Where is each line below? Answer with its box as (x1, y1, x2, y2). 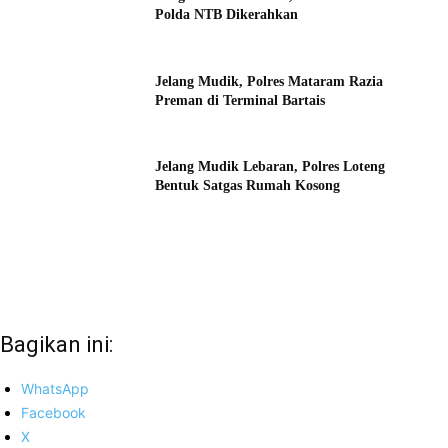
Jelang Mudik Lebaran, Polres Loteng (155, 159, 386, 175)
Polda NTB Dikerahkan (155, 7, 299, 23)
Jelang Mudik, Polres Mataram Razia (155, 73, 384, 89)
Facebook (21, 404, 86, 422)
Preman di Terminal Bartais (155, 92, 326, 108)
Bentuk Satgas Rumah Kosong (155, 178, 341, 194)
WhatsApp (21, 380, 89, 398)
